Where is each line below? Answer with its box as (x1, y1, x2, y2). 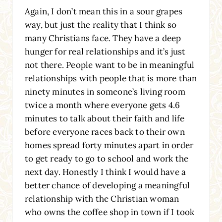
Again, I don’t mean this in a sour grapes (24, 5, 183, 17)
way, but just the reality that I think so (24, 19, 177, 30)
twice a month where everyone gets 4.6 (24, 99, 180, 111)
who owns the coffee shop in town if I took (24, 206, 195, 218)
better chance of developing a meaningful (24, 179, 190, 191)
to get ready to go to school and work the (24, 153, 189, 164)
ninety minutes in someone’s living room (24, 86, 185, 97)
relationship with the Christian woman (24, 193, 179, 204)
